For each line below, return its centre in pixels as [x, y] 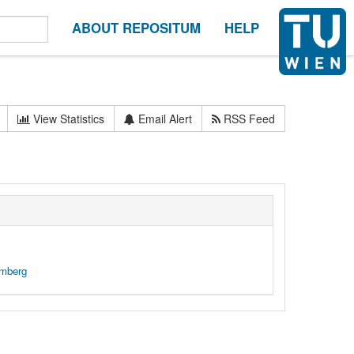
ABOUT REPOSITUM [136, 28]
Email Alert [164, 118]
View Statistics [68, 118]
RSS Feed [248, 118]
